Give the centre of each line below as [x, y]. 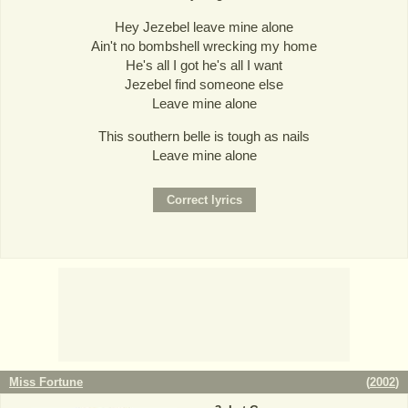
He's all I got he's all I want [204, 65]
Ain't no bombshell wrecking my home [204, 46]
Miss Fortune [46, 382]
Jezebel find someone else [204, 84]
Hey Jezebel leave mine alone [204, 26]
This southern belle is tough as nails [204, 136]
